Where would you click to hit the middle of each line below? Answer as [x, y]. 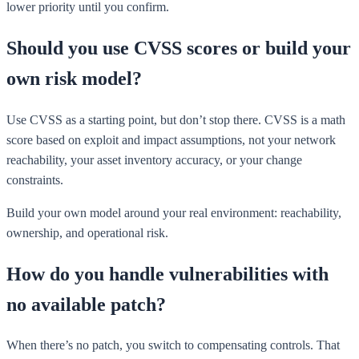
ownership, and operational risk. [87, 232]
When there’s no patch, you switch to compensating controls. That [173, 345]
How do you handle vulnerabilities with [167, 274]
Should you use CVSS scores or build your [179, 48]
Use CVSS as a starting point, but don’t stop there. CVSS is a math [176, 119]
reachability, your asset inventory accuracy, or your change [154, 159]
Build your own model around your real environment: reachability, [174, 212]
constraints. [35, 179]
